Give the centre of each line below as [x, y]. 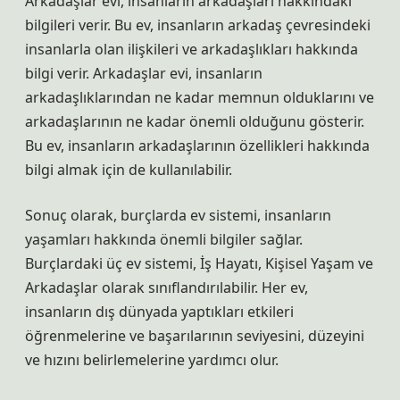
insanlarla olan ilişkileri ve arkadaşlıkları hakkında [192, 49]
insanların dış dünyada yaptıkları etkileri [159, 312]
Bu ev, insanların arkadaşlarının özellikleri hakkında [197, 146]
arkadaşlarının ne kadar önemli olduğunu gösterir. [195, 121]
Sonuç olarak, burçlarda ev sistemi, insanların [178, 215]
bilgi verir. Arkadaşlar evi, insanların [144, 73]
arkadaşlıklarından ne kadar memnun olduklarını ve [200, 97]
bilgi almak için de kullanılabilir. [129, 170]
